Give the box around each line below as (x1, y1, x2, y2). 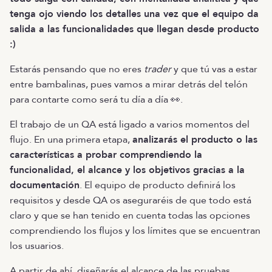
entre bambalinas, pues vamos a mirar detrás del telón (10, 78, 248, 91)
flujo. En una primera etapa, (10, 133, 132, 146)
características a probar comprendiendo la (10, 148, 202, 161)
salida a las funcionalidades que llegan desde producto (10, 22, 259, 36)
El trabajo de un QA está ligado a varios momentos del (10, 118, 250, 131)
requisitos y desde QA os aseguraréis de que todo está (10, 194, 251, 207)
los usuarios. (10, 239, 64, 253)
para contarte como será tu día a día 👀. (10, 93, 183, 106)
